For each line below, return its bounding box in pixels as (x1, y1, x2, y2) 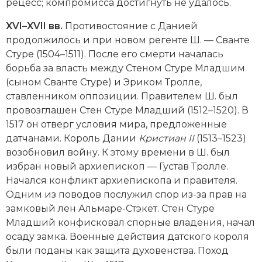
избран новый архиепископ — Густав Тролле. (6, 160, 228, 172)
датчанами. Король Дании (6, 132, 139, 144)
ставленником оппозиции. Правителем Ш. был (6, 90, 238, 102)
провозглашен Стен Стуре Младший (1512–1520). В (6, 104, 249, 116)
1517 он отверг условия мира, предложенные (6, 118, 227, 130)
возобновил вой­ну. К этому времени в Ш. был (6, 146, 230, 158)
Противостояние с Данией (63, 20, 198, 32)
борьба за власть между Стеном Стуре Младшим (6, 62, 245, 74)
